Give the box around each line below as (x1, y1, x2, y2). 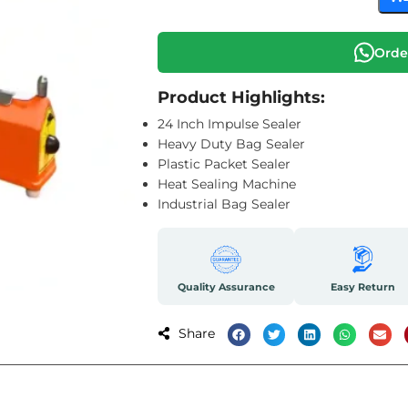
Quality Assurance (177, 280, 275, 293)
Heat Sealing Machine (158, 176, 296, 192)
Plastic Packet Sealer (158, 156, 291, 172)
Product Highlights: (158, 87, 325, 107)
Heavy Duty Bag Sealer (158, 136, 305, 152)
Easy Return (330, 280, 395, 293)
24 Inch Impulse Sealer (158, 116, 301, 132)
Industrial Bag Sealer (158, 196, 291, 212)
